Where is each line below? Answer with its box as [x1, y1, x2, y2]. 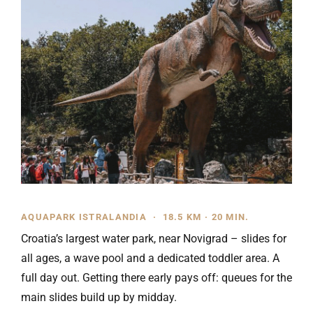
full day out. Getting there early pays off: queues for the [21, 271, 292, 284]
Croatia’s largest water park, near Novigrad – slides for [21, 232, 286, 245]
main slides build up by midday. [21, 291, 177, 304]
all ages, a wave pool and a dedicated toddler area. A [21, 252, 279, 265]
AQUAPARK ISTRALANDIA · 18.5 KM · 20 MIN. [21, 212, 249, 222]
